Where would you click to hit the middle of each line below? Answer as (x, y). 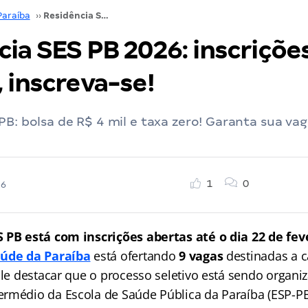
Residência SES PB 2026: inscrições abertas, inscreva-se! (104, 15)
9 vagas (203, 256)
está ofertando (135, 256)
